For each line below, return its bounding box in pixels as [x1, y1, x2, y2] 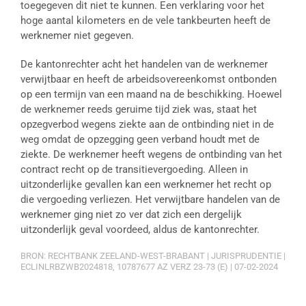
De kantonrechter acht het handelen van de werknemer [20, 58, 268, 70]
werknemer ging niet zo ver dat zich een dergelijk [20, 208, 242, 221]
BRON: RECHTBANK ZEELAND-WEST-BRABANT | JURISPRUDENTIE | [20, 251, 286, 261]
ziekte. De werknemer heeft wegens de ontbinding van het [20, 148, 282, 161]
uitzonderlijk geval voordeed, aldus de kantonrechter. [20, 223, 260, 236]
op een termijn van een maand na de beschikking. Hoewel [20, 88, 282, 100]
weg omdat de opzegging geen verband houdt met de [20, 133, 260, 145]
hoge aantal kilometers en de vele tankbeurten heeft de [20, 14, 270, 27]
